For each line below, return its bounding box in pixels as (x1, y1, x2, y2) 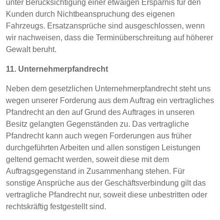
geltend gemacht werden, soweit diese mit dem (6, 155, 169, 164)
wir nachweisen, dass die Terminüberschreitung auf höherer (6, 33, 213, 42)
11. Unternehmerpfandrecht (6, 65, 108, 73)
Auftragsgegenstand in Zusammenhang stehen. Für (6, 167, 185, 175)
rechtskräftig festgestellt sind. (6, 202, 106, 211)
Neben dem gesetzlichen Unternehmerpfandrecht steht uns (6, 84, 211, 93)
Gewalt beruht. (6, 45, 56, 54)
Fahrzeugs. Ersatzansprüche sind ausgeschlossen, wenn (6, 22, 205, 30)
